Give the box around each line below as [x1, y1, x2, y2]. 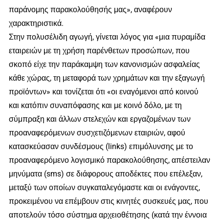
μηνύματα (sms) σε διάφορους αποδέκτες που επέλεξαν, [8, 169, 202, 179]
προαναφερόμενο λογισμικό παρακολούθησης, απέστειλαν [8, 155, 210, 165]
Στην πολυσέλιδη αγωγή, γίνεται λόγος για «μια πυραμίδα [8, 32, 205, 42]
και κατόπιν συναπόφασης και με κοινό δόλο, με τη [8, 101, 182, 110]
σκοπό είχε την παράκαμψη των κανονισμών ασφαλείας [8, 60, 200, 69]
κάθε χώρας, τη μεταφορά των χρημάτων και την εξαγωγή [8, 73, 205, 83]
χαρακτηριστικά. [8, 19, 64, 28]
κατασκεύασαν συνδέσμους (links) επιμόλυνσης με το [8, 142, 193, 152]
